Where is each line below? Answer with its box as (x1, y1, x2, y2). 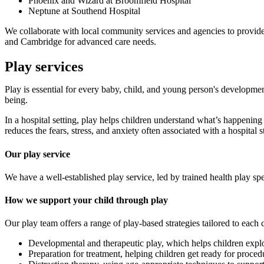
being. (5, 95, 28, 105)
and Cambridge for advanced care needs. (5, 37, 156, 47)
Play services (5, 59, 83, 75)
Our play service (5, 148, 70, 159)
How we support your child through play (5, 195, 168, 206)
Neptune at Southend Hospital (28, 6, 140, 16)
